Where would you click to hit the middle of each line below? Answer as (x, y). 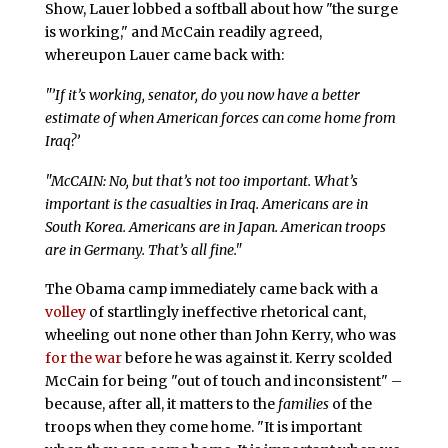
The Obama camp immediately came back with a (211, 289)
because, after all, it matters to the (161, 404)
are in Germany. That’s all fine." (143, 249)
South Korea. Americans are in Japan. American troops (215, 226)
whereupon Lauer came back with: (164, 55)
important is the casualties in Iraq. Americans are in (206, 203)
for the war (83, 358)
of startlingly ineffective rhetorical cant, (225, 312)
